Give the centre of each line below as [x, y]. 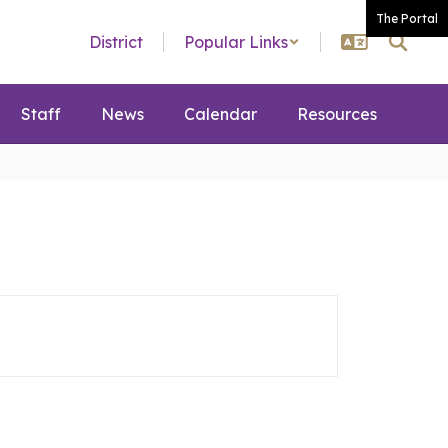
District [116, 42]
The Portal [407, 18]
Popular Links [236, 42]
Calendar [220, 114]
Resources [337, 114]
